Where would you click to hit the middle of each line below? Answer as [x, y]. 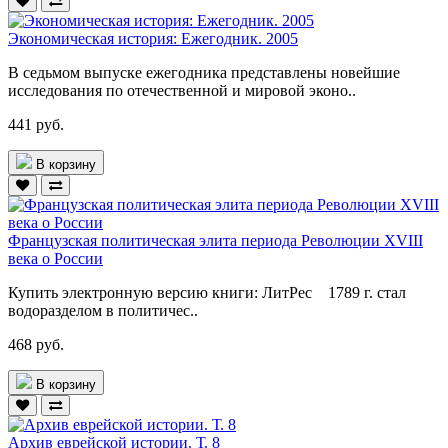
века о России [55, 258]
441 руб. [36, 124]
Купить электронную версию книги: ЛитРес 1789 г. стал [207, 292]
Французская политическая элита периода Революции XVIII [215, 240]
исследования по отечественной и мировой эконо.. [182, 90]
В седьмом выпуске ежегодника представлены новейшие [204, 72]
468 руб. [36, 344]
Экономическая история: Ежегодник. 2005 [153, 38]
